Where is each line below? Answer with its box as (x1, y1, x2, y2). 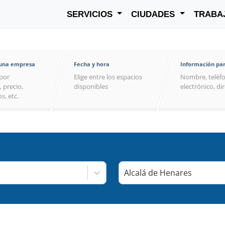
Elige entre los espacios (74, 72, 142, 81)
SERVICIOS (66, 9, 115, 19)
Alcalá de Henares (124, 167, 192, 178)
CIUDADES (131, 9, 178, 19)
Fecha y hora (74, 60, 109, 68)
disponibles (74, 82, 108, 91)
